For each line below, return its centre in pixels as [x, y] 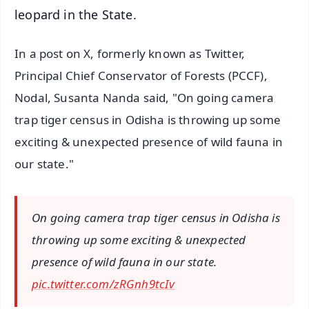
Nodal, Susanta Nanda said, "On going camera [144, 98]
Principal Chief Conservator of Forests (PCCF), [141, 76]
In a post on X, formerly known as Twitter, [130, 54]
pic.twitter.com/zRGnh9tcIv [103, 284]
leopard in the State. [76, 14]
